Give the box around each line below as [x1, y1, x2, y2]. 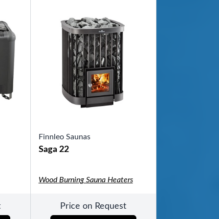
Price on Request [60, 202, 127, 211]
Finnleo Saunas [38, 133, 90, 141]
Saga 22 [38, 145, 69, 154]
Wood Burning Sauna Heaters [38, 176, 133, 184]
